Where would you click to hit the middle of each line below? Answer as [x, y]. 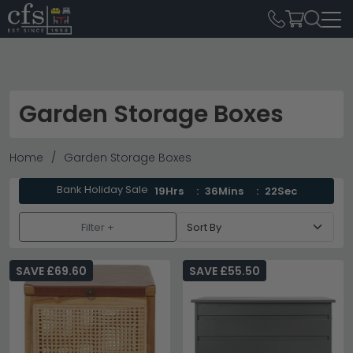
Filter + [98, 227]
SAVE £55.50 [225, 271]
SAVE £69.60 [51, 271]
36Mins [223, 191]
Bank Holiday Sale [102, 190]
